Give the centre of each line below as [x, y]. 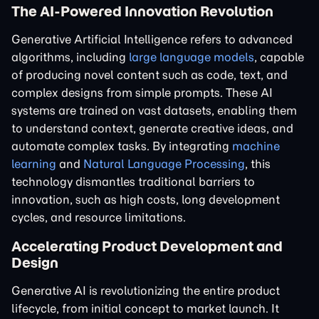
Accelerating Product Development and [147, 246]
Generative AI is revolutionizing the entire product [146, 291]
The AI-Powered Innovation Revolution [142, 11]
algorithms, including [70, 57]
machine [256, 146]
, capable [279, 57]
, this [258, 164]
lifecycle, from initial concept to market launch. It [145, 308]
